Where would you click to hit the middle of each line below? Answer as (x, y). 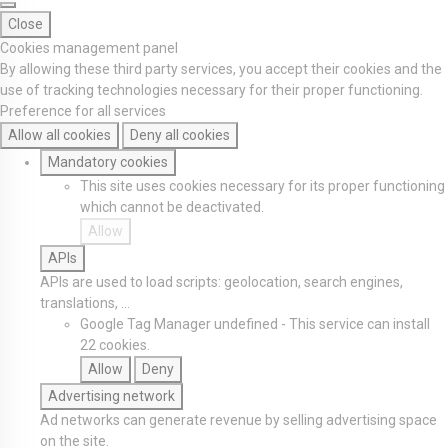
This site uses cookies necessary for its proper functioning (262, 186)
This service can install (359, 324)
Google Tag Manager (145, 324)
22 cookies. (115, 345)
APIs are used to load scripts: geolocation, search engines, (221, 282)
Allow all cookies (59, 135)
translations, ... (85, 303)
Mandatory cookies (108, 162)
